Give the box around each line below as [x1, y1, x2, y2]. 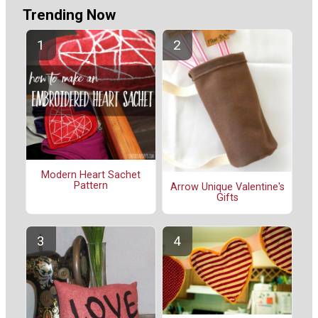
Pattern [74, 180, 108, 192]
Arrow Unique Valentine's [170, 181, 285, 194]
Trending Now [23, 6, 116, 23]
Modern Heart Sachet [41, 169, 141, 182]
